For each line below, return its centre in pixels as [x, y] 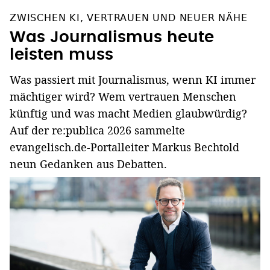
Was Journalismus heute [112, 38]
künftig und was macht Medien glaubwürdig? [128, 114]
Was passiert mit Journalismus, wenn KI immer [133, 80]
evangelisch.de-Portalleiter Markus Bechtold [124, 147]
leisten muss [61, 55]
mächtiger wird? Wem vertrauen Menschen [123, 97]
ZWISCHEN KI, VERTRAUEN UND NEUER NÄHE [129, 18]
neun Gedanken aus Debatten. [88, 164]
